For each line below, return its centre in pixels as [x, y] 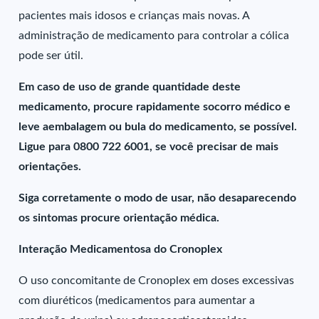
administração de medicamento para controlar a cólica [154, 36]
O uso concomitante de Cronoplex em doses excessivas [157, 281]
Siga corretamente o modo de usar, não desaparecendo [158, 198]
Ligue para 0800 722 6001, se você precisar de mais [149, 147]
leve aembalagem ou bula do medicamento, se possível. [158, 127]
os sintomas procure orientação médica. [119, 218]
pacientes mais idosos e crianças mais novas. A [134, 16]
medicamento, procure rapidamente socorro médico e [155, 107]
